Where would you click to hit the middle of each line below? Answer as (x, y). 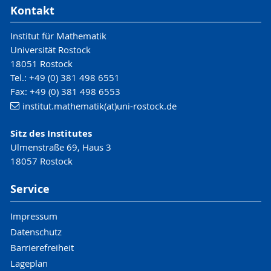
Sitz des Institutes (51, 134)
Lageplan (29, 263)
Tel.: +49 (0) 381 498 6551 (65, 78)
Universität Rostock (50, 50)
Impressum (34, 216)
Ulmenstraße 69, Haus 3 (60, 147)
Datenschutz (36, 231)
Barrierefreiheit (42, 247)
